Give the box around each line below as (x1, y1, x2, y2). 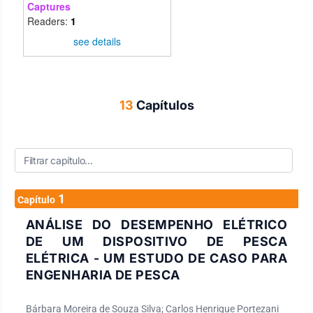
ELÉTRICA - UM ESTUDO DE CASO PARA (26, 250, 287, 265)
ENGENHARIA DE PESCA (26, 267, 180, 282)
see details (73, 34, 121, 48)
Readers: (27, 13, 71, 28)
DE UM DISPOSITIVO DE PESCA (26, 233, 287, 249)
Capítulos (136, 97, 194, 112)
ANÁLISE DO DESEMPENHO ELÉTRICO (26, 217, 287, 232)
